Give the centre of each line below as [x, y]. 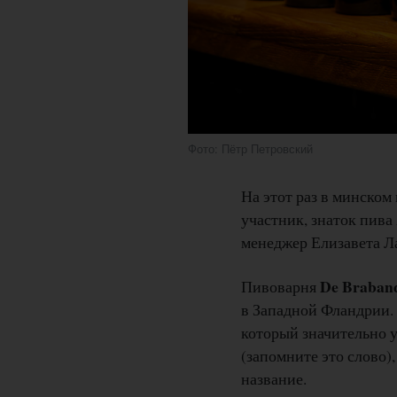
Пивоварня [280, 287]
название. [273, 379]
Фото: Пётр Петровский [250, 149]
